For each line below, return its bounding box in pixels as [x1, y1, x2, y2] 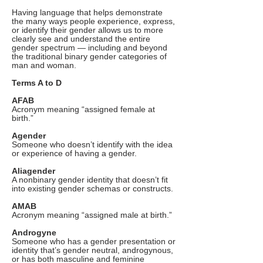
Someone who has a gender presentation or [12, 237, 176, 246]
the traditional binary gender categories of [12, 52, 167, 61]
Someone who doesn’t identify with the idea [12, 140, 173, 149]
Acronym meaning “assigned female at [12, 105, 155, 114]
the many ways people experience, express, [12, 17, 175, 26]
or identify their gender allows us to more [12, 26, 163, 35]
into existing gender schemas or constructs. [12, 184, 173, 193]
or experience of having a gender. [12, 149, 137, 158]
